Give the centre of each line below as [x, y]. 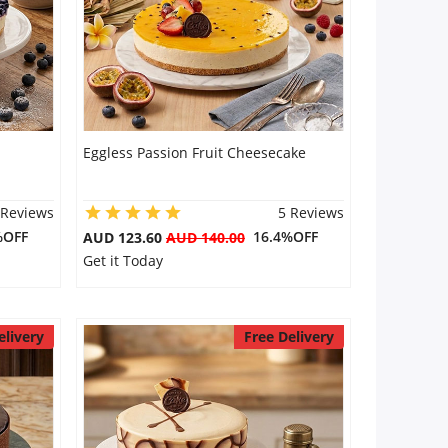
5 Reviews [310, 212]
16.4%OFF [281, 236]
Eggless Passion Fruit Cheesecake [194, 152]
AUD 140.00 [205, 237]
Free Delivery [288, 336]
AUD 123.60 [124, 237]
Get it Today [122, 260]
